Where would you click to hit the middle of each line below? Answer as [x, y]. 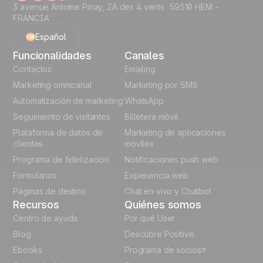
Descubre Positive [159, 234]
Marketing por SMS [161, 85]
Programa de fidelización [61, 160]
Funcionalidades [52, 56]
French [44, 93]
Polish [42, 118]
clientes [28, 144]
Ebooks [28, 250]
